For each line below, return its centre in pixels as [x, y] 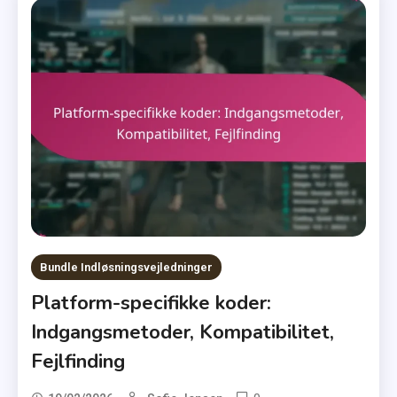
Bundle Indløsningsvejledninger [127, 268]
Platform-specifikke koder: [152, 304]
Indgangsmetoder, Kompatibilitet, [183, 333]
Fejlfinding [78, 362]
